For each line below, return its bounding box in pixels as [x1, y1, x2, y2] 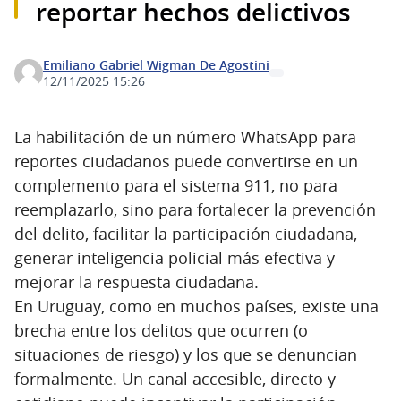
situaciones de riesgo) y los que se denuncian [14, 343, 357, 365]
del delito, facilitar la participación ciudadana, [14, 222, 357, 244]
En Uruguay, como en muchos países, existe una [14, 294, 379, 317]
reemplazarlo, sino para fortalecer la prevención [14, 198, 376, 220]
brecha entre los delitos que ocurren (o [14, 319, 308, 341]
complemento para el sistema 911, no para [14, 174, 337, 196]
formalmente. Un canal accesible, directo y [14, 367, 336, 389]
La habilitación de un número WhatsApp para [14, 125, 356, 148]
